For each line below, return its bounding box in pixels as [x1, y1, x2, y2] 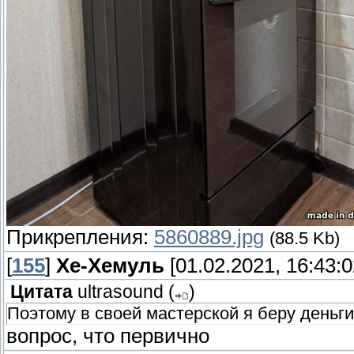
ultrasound [77, 282, 164, 303]
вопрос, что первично [6, 325, 209, 348]
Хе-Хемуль [56, 254, 164, 277]
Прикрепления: [6, 226, 154, 249]
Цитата [10, 282, 73, 303]
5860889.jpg [154, 226, 264, 249]
